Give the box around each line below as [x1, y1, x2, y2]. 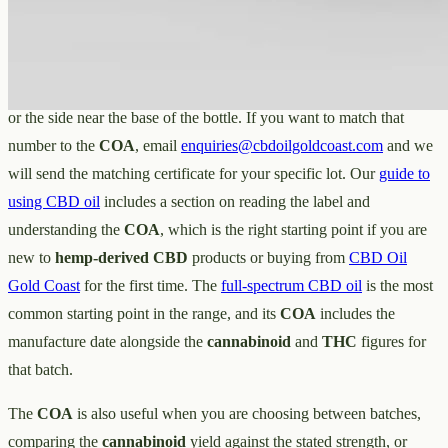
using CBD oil [8, 192, 100, 210]
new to [8, 248, 55, 266]
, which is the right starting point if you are [160, 220, 427, 238]
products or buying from [188, 248, 349, 266]
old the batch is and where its [8, 8, 195, 26]
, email [135, 136, 181, 154]
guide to [379, 164, 430, 182]
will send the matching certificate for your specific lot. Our [8, 164, 379, 182]
